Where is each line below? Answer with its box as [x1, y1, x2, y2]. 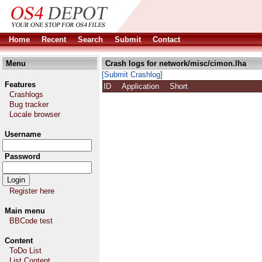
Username [5, 130, 41, 139]
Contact [153, 35, 180, 44]
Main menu [5, 206, 45, 215]
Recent [42, 35, 66, 44]
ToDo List [9, 246, 42, 255]
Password [5, 152, 40, 161]
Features [5, 80, 36, 89]
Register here [9, 187, 54, 195]
